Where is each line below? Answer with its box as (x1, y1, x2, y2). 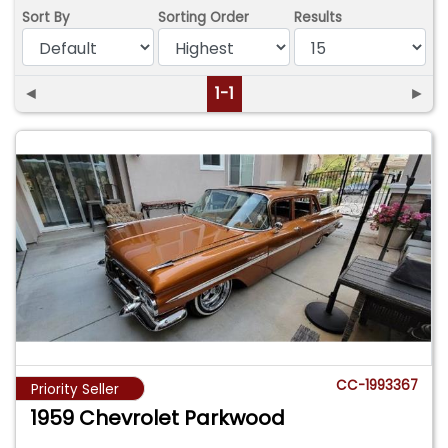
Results (294, 7, 343, 27)
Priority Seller (31, 379, 119, 399)
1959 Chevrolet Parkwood (30, 403, 286, 432)
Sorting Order (158, 7, 250, 27)
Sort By (22, 7, 71, 27)
